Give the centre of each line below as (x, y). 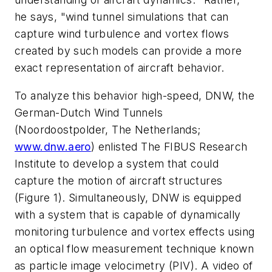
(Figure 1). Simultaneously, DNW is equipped (128, 197)
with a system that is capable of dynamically (128, 214)
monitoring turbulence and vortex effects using (135, 231)
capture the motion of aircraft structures (119, 180)
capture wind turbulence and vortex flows (122, 34)
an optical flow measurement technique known (134, 248)
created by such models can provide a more (128, 51)
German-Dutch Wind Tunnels (89, 112)
